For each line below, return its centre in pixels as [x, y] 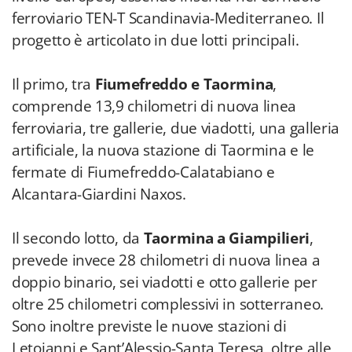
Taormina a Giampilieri [227, 238]
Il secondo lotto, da [78, 238]
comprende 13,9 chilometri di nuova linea [154, 106]
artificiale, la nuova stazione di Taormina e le [163, 150]
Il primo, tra [53, 84]
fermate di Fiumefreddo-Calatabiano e [143, 172]
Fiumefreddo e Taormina [184, 84]
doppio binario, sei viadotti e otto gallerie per [165, 282]
